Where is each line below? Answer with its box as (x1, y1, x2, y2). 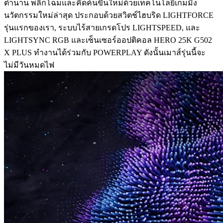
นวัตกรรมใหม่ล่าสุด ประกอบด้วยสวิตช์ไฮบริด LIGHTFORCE (4, 10, 214, 19)
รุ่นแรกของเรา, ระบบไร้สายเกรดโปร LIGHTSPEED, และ (4, 23, 200, 32)
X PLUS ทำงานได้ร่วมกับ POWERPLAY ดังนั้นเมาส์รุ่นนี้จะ (4, 48, 206, 57)
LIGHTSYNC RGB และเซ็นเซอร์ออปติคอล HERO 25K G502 (4, 35, 212, 44)
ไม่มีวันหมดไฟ (4, 60, 54, 69)
